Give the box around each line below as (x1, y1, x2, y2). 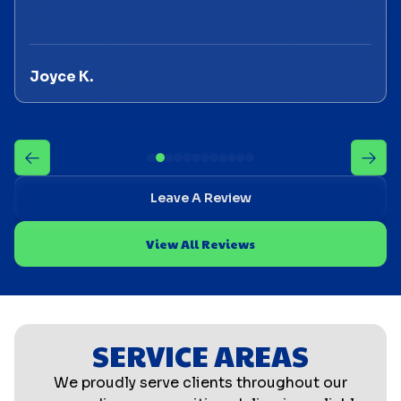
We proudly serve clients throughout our (54, 373, 347, 393)
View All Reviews (146, 235, 255, 253)
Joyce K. (30, 67, 93, 87)
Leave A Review (149, 190, 252, 207)
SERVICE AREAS (92, 335, 309, 376)
